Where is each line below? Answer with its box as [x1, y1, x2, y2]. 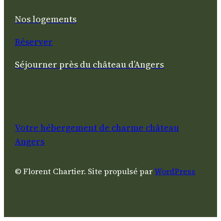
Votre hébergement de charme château [15, 121, 180, 134]
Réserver [15, 36, 53, 48]
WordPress [154, 166, 196, 177]
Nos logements [15, 13, 77, 26]
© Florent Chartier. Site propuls [15, 166, 134, 177]
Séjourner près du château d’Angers [15, 58, 164, 71]
